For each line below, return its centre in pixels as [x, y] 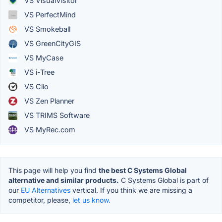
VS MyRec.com [49, 130]
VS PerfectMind [49, 15]
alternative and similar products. [64, 180]
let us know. [91, 200]
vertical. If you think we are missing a [131, 190]
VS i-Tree [38, 72]
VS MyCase [43, 58]
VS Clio [35, 87]
